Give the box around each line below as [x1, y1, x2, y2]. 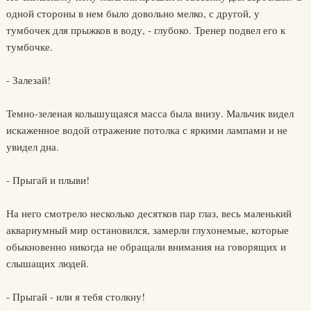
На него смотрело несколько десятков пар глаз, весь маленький [6, 206, 292, 220]
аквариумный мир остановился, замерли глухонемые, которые [6, 223, 289, 237]
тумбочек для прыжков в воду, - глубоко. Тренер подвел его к [6, 23, 285, 37]
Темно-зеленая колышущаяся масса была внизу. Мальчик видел [6, 106, 294, 120]
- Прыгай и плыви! [6, 173, 90, 187]
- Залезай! [6, 73, 51, 87]
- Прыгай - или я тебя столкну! [6, 289, 145, 303]
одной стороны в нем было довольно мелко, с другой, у [6, 6, 260, 20]
